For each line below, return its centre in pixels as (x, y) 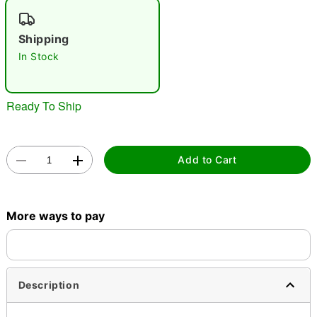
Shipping (44, 39)
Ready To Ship (44, 105)
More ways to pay (55, 215)
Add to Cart (207, 160)
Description (49, 285)
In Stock (39, 56)
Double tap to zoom (158, 71)
